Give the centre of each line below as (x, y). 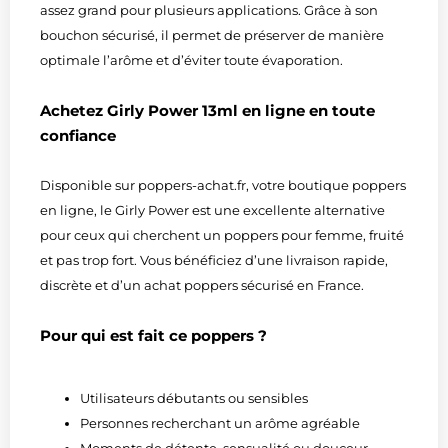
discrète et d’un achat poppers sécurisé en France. (202, 284)
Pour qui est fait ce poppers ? (153, 335)
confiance (78, 135)
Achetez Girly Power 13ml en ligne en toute (207, 110)
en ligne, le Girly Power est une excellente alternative (212, 209)
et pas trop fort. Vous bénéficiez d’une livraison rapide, (214, 259)
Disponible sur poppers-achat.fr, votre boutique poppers (223, 184)
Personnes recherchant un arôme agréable (220, 422)
